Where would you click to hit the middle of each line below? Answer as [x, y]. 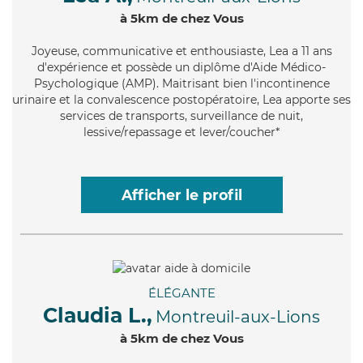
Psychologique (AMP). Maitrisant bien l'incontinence [181, 83]
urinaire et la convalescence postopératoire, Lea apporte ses [181, 99]
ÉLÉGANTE [181, 293]
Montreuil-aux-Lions [238, 316]
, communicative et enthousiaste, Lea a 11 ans [204, 51]
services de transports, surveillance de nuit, [181, 115]
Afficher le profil [181, 194]
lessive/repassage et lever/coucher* [181, 132]
